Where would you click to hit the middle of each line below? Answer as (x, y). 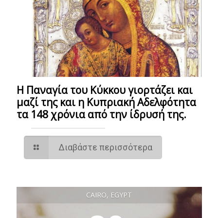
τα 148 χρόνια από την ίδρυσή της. (101, 114)
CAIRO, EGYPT (109, 195)
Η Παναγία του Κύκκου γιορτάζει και (104, 90)
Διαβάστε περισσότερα (105, 147)
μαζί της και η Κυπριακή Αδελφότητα (106, 102)
